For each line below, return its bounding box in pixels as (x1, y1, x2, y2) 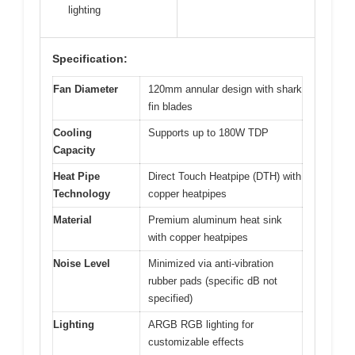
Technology (53, 187, 110, 200)
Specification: (52, 52, 128, 65)
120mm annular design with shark (148, 82, 302, 95)
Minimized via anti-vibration (148, 257, 273, 269)
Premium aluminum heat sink (148, 213, 282, 226)
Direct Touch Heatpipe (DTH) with (148, 170, 301, 182)
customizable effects (148, 335, 244, 348)
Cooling (53, 126, 92, 139)
